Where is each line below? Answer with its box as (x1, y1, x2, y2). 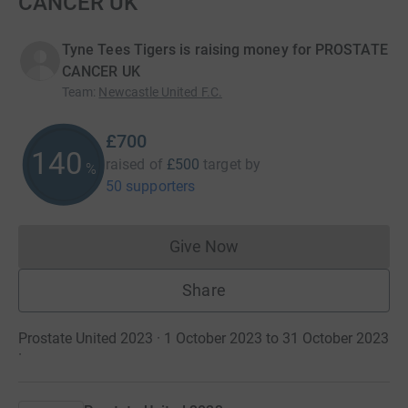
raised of (106, 156, 163, 174)
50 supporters (106, 178, 196, 196)
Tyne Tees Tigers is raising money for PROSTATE (62, 41, 388, 59)
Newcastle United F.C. (98, 85, 222, 100)
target (203, 156, 241, 174)
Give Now (168, 237, 240, 257)
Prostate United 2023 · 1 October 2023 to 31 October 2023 (18, 330, 389, 348)
